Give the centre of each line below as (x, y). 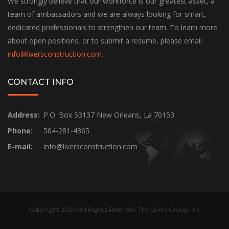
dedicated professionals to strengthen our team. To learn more (112, 28)
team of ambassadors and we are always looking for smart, (107, 14)
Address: (24, 115)
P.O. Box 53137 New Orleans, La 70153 (109, 115)
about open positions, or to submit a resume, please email (105, 41)
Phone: (20, 131)
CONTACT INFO (41, 82)
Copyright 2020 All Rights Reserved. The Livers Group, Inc (114, 210)
